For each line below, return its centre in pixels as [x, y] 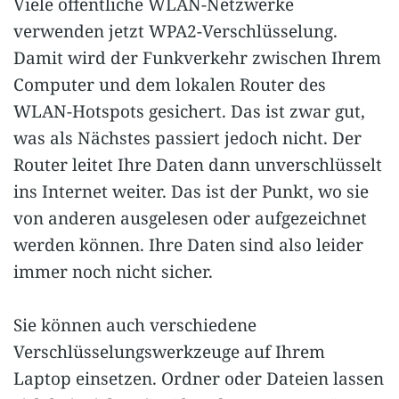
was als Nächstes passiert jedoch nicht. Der [187, 138]
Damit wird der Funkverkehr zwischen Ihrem [197, 57]
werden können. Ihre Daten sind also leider [188, 244]
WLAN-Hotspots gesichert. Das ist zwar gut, [189, 111]
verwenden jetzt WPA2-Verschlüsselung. [175, 31]
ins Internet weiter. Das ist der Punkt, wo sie [191, 191]
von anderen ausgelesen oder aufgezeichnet [190, 218]
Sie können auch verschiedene [135, 325]
